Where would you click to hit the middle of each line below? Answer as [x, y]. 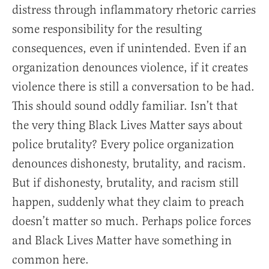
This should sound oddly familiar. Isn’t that [125, 106]
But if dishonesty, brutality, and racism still [125, 183]
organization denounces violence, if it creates [130, 68]
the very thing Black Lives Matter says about [127, 125]
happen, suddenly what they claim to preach [128, 202]
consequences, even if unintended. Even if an [129, 49]
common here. [50, 260]
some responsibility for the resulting [107, 29]
